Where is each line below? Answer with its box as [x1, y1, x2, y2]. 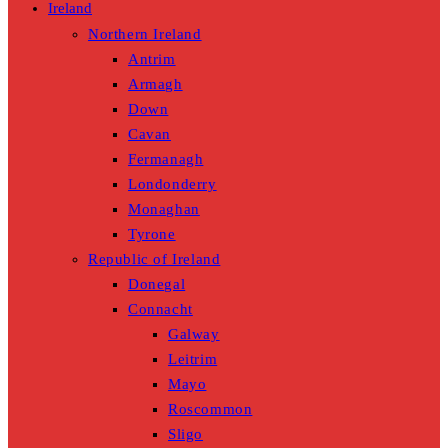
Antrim [128, 51, 176, 68]
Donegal [128, 276, 186, 293]
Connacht [128, 301, 193, 318]
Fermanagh [128, 151, 204, 168]
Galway [168, 326, 220, 343]
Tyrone [128, 226, 176, 243]
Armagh [128, 76, 183, 93]
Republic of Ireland [88, 251, 221, 268]
